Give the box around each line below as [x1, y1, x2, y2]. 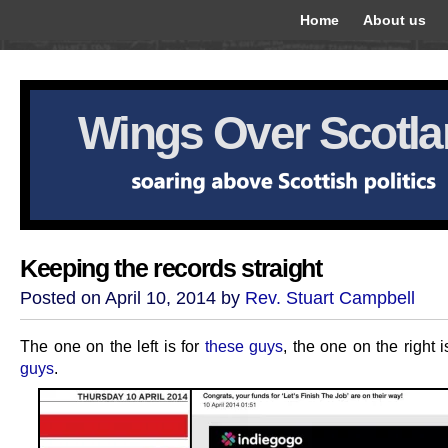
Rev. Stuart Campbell [245, 288, 415, 308]
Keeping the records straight [20, 255, 322, 282]
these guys [204, 337, 283, 355]
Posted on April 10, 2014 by [20, 288, 245, 308]
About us [363, 12, 426, 28]
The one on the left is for [20, 337, 205, 355]
